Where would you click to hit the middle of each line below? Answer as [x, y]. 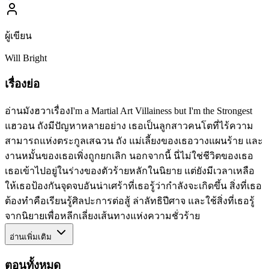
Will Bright [26, 58]
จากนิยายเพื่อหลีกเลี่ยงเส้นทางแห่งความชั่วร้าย [102, 216]
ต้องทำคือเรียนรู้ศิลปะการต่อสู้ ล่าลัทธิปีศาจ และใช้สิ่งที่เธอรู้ [130, 201]
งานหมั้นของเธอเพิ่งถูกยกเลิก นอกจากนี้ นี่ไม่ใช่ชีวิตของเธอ [129, 156]
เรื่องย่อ [22, 83]
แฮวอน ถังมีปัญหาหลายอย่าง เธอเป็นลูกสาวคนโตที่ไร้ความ [129, 126]
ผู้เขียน [18, 35]
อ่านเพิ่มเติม [32, 237]
